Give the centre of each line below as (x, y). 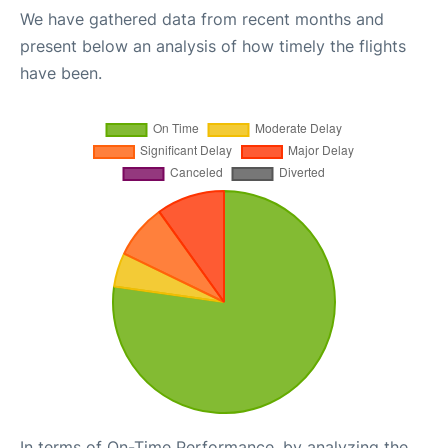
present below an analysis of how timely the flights (213, 46)
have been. (61, 73)
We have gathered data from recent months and (202, 19)
